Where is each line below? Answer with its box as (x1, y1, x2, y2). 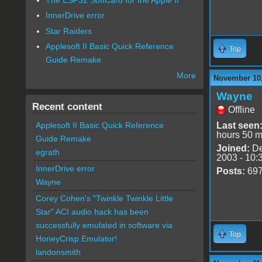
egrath (35, 147, 60, 157)
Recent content (32, 101, 102, 113)
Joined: (216, 143, 250, 153)
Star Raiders (46, 26, 92, 36)
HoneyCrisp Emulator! (35, 234, 117, 244)
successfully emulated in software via (35, 220, 173, 230)
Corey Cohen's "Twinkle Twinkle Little (35, 194, 173, 204)
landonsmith (35, 247, 81, 257)
